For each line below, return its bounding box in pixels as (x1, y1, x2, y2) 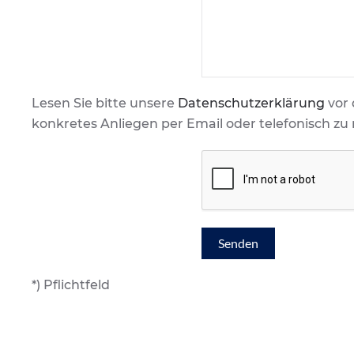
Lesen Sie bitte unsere (32, 96, 178, 111)
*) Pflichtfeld (32, 277, 110, 292)
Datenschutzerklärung (178, 96, 325, 111)
